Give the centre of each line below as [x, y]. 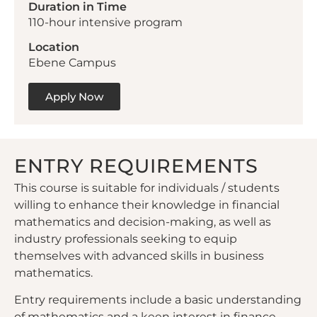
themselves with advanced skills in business [139, 255]
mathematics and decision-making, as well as [143, 221]
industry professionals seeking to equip [126, 238]
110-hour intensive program [105, 22]
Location [54, 47]
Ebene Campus [72, 63]
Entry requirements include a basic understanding [158, 299]
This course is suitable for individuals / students [147, 188]
